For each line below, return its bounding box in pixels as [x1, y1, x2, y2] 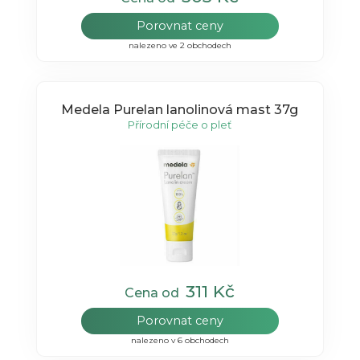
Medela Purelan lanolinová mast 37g [61, 101, 299, 117]
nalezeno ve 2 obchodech [128, 40, 231, 51]
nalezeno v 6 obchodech [130, 335, 229, 346]
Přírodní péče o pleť [128, 117, 232, 131]
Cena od [125, 285, 186, 301]
